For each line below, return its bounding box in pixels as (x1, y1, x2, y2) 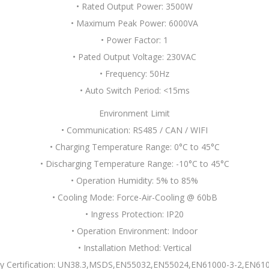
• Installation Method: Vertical (77, 242, 192, 253)
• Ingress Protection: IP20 (85, 208, 184, 220)
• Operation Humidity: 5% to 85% (71, 175, 198, 186)
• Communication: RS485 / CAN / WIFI (61, 124, 208, 136)
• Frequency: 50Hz (100, 68, 169, 79)
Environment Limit (99, 107, 170, 119)
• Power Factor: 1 (101, 34, 168, 46)
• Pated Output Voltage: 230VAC (73, 51, 196, 62)
